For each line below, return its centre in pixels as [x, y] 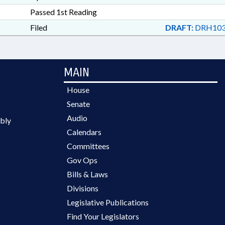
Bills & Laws [87, 174]
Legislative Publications [108, 202]
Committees [88, 146]
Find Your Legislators [103, 216]
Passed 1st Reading [63, 12]
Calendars [84, 132]
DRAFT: [179, 27]
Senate [78, 104]
